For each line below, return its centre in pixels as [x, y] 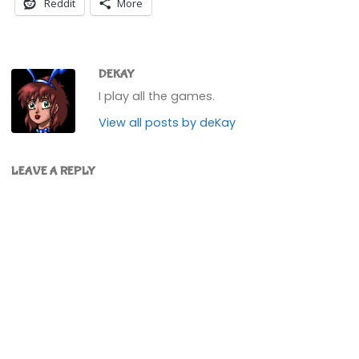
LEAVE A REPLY [54, 171]
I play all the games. [157, 97]
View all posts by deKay [167, 122]
